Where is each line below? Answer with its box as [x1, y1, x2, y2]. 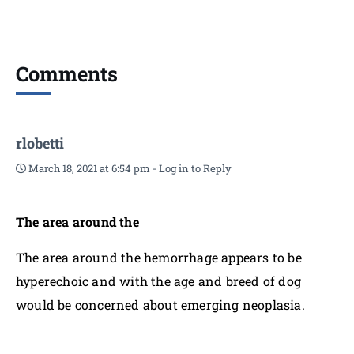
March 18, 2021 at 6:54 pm [26, 161, 150, 175]
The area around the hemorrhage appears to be [16, 249, 302, 265]
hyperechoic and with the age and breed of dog [16, 273, 302, 289]
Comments [16, 60, 118, 87]
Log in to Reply [159, 161, 232, 175]
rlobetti [16, 134, 64, 153]
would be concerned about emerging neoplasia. [16, 296, 305, 313]
